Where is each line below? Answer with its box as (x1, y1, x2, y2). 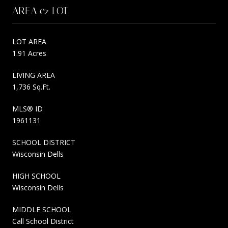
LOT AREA (12, 36, 46, 46)
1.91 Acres (12, 48, 46, 58)
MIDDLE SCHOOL (12, 204, 71, 214)
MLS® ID (12, 103, 43, 113)
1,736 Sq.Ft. (12, 81, 50, 92)
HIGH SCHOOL (12, 170, 61, 181)
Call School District (12, 216, 74, 226)
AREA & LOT (12, 4, 68, 17)
